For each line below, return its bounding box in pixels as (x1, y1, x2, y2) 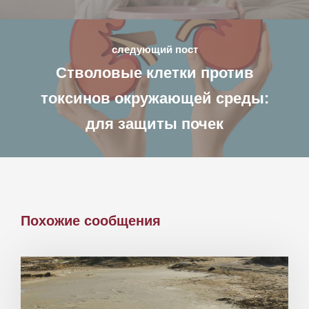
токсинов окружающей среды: (40, 89, 269, 107)
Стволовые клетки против (55, 63, 254, 81)
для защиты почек (86, 114, 223, 132)
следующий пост (111, 43, 198, 55)
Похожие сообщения (21, 212, 161, 228)
